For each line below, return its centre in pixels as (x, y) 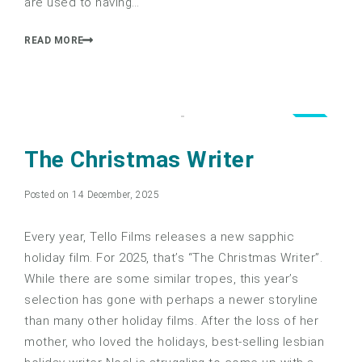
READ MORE (54, 40)
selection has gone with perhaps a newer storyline (171, 299)
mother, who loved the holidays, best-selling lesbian (174, 341)
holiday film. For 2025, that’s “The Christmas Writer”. (173, 257)
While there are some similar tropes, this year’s (161, 278)
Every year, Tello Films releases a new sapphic (159, 236)
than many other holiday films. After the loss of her (171, 320)
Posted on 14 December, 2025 (92, 194)
